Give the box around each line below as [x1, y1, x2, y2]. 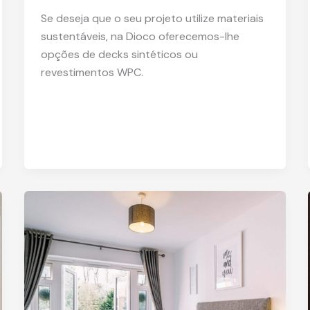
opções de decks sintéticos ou [40, 46, 198, 62]
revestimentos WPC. [40, 64, 143, 80]
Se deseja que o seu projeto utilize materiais [40, 10, 264, 26]
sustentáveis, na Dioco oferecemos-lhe [40, 28, 239, 44]
